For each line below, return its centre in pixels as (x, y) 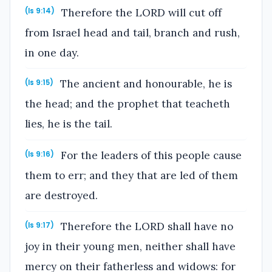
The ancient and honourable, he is (145, 84)
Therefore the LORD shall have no (146, 227)
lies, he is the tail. (69, 124)
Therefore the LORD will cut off (140, 12)
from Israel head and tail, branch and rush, (132, 32)
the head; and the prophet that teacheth (127, 104)
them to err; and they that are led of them (131, 175)
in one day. (52, 53)
